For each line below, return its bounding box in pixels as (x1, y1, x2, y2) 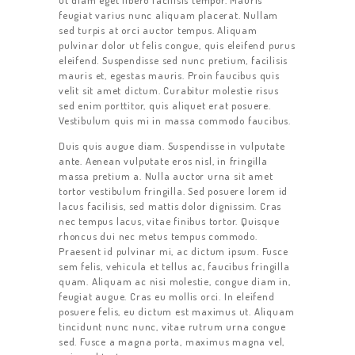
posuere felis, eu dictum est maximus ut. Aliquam (59, 305, 295, 319)
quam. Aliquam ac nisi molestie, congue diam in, (59, 275, 291, 288)
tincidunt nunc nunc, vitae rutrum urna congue (59, 320, 287, 334)
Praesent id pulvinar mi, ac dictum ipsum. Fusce (59, 245, 288, 258)
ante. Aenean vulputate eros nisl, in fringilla (59, 155, 268, 168)
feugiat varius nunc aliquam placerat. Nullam (59, 9, 279, 22)
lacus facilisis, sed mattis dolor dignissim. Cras (59, 200, 282, 213)
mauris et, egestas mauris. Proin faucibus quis (59, 69, 280, 82)
